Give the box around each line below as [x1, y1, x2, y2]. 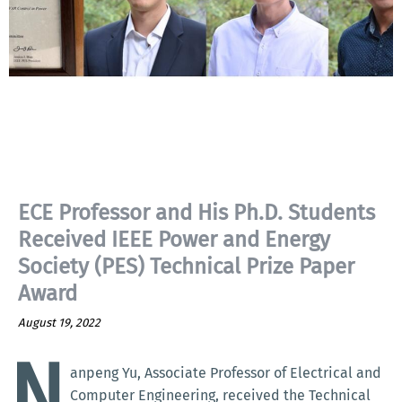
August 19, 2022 [18, 316, 100, 329]
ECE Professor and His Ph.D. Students [18, 200, 375, 225]
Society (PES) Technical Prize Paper [18, 254, 354, 279]
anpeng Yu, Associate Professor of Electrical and [70, 364, 381, 381]
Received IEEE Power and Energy [18, 227, 330, 252]
